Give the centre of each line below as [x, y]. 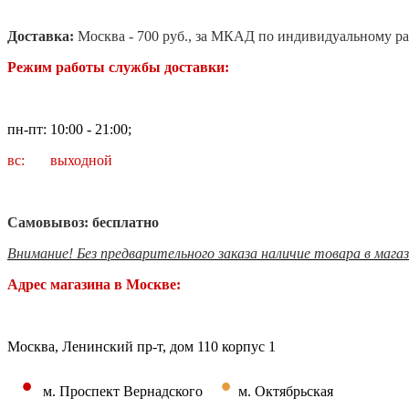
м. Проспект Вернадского [123, 391]
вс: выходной [60, 160]
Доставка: [42, 36]
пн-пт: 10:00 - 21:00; [69, 129]
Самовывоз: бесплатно [83, 222]
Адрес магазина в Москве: [94, 284]
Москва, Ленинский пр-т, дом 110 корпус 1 [142, 346]
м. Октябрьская [286, 391]
